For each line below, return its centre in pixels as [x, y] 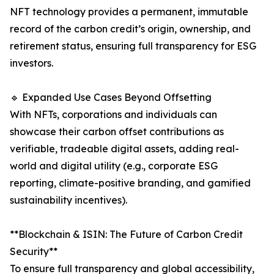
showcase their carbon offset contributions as [117, 132]
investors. [31, 63]
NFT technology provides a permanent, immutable [129, 12]
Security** [34, 252]
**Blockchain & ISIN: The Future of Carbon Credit [126, 235]
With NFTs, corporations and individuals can [113, 115]
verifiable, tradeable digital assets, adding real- [124, 149]
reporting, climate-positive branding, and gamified [130, 183]
